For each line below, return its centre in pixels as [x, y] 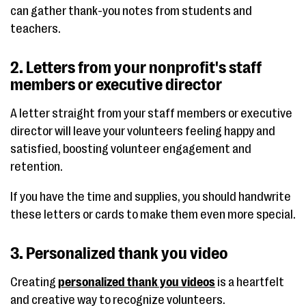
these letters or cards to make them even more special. [153, 214]
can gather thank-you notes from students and [131, 11]
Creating [34, 282]
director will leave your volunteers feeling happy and [143, 131]
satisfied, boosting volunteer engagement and [131, 149]
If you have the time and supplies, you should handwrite [151, 196]
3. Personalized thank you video [119, 253]
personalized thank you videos [137, 282]
